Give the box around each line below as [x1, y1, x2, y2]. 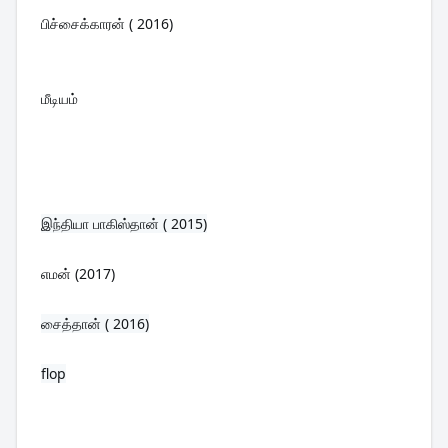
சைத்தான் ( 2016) [41, 313, 149, 333]
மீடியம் [41, 88, 78, 108]
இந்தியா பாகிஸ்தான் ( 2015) [41, 213, 207, 233]
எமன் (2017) [41, 263, 115, 283]
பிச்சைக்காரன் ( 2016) [41, 13, 173, 33]
